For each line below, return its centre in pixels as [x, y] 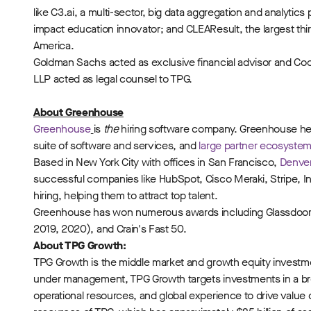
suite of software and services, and [115, 145]
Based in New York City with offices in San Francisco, [155, 162]
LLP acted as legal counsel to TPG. [113, 79]
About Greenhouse [78, 112]
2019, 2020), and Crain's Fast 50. [110, 229]
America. [54, 45]
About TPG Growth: [80, 245]
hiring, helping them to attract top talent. [126, 195]
